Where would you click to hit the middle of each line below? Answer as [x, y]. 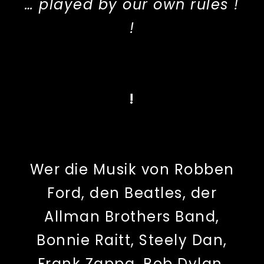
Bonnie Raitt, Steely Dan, [132, 240]
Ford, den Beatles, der [132, 193]
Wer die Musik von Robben [132, 170]
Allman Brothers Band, [132, 217]
